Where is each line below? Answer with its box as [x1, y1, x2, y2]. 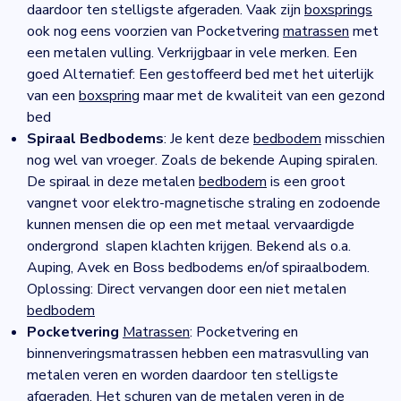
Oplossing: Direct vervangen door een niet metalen [27, 279, 346, 299]
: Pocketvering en [190, 322, 298, 342]
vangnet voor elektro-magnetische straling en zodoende [27, 193, 380, 213]
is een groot [267, 172, 346, 192]
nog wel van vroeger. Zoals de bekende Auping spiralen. [27, 150, 378, 170]
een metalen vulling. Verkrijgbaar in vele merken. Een [27, 43, 357, 63]
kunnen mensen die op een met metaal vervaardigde [27, 215, 354, 235]
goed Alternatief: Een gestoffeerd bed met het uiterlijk [27, 64, 374, 84]
